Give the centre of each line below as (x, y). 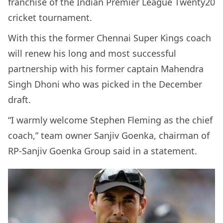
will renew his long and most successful (92, 54)
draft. (19, 100)
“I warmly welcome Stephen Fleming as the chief (110, 120)
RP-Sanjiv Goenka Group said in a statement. (103, 151)
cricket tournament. (50, 18)
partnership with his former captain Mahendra (106, 69)
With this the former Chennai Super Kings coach (110, 38)
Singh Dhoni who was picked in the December (105, 84)
